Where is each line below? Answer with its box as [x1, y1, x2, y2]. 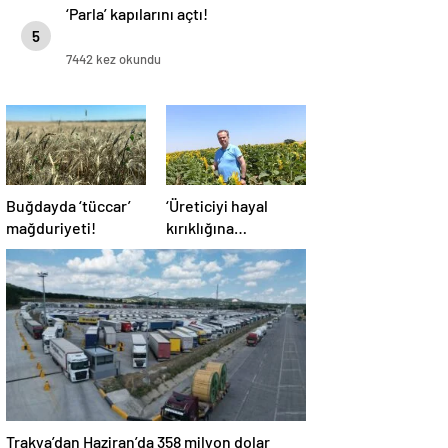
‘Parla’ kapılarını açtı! [66, 4, 208, 23]
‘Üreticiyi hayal [166, 196, 268, 215]
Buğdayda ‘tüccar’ [6, 196, 131, 215]
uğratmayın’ [166, 240, 249, 259]
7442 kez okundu [66, 51, 161, 67]
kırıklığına [166, 218, 234, 237]
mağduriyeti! [6, 218, 96, 237]
